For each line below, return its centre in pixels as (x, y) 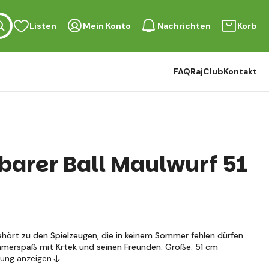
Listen (43, 26)
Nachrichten (184, 26)
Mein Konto (107, 26)
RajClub (207, 71)
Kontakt (240, 71)
